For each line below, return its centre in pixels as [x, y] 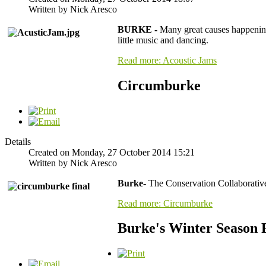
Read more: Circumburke [165, 203]
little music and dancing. [165, 40]
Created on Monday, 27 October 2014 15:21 [112, 152]
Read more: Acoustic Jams [167, 60]
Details [18, 141]
